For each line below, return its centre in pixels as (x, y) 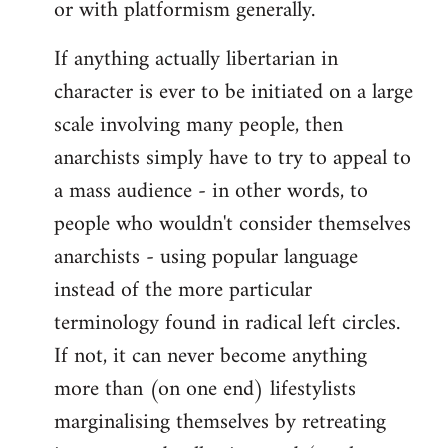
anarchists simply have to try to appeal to (232, 159)
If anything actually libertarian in (196, 60)
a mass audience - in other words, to (211, 192)
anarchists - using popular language (206, 258)
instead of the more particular (183, 291)
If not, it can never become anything (210, 357)
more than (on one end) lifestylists (205, 390)
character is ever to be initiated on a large (233, 93)
